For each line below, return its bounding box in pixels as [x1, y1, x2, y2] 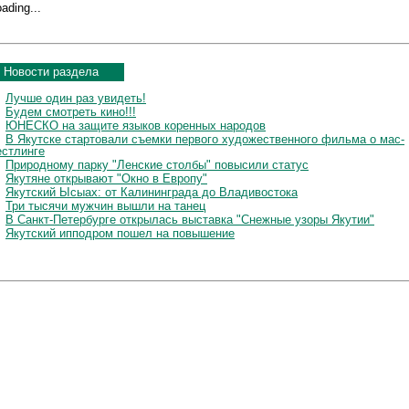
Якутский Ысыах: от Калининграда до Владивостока [5, 184, 298, 199]
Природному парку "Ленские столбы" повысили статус [5, 157, 309, 172]
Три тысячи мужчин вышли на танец [5, 198, 205, 213]
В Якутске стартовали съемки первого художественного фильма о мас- [5, 131, 404, 146]
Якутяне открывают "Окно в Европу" [5, 171, 207, 185]
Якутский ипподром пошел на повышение [5, 225, 235, 240]
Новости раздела [4, 64, 99, 79]
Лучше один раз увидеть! [5, 90, 146, 105]
